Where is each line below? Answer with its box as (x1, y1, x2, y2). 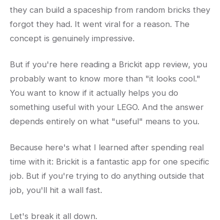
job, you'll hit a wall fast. (10, 185, 102, 195)
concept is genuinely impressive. (10, 33, 135, 44)
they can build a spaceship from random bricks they (10, 5, 210, 15)
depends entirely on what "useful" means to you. (10, 116, 199, 127)
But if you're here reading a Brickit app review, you (10, 59, 207, 70)
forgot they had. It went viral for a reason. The (10, 19, 190, 29)
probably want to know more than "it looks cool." (10, 74, 200, 84)
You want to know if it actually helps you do (10, 88, 178, 98)
